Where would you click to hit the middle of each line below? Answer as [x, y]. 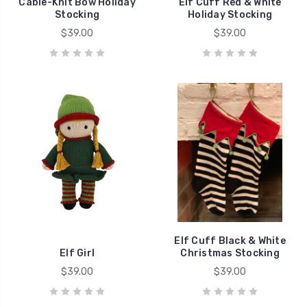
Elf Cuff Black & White [230, 241]
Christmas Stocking [230, 254]
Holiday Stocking [230, 15]
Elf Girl [77, 254]
